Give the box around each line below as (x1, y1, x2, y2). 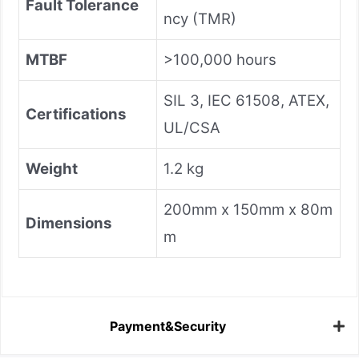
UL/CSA (163, 118, 220, 137)
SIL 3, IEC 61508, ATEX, (163, 91, 329, 110)
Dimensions (26, 213, 111, 232)
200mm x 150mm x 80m (163, 200, 333, 219)
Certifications (26, 104, 126, 123)
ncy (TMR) (163, 9, 236, 28)
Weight (26, 159, 78, 178)
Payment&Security (110, 318, 226, 335)
